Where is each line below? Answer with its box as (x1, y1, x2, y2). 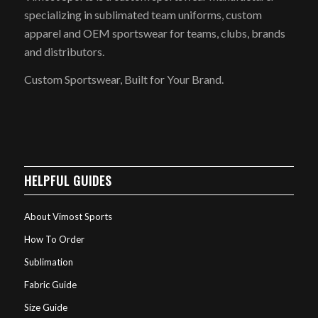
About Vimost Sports (23, 210, 112, 222)
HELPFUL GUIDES (23, 170, 112, 190)
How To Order (23, 233, 84, 245)
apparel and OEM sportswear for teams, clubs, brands (23, 26, 285, 40)
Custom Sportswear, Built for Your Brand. (23, 72, 224, 87)
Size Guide (23, 301, 67, 313)
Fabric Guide (23, 278, 77, 290)
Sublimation (23, 256, 73, 268)
